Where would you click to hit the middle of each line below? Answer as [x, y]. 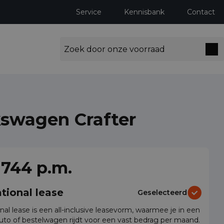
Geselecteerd [162, 192]
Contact [201, 12]
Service [89, 12]
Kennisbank [144, 12]
